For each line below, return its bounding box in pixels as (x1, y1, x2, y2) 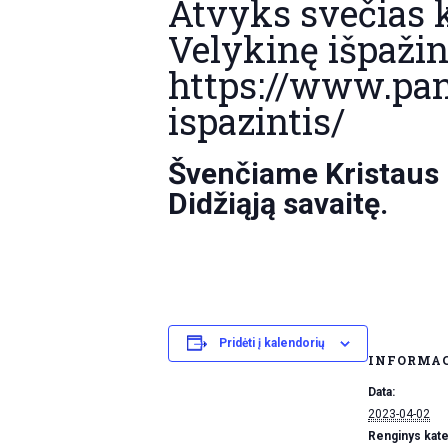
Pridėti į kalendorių (218, 336, 325, 351)
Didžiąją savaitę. (168, 185, 388, 221)
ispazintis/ (168, 96, 345, 145)
